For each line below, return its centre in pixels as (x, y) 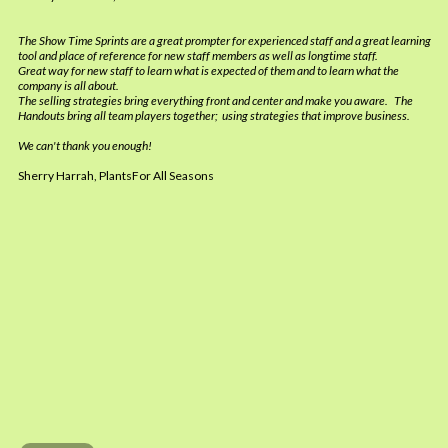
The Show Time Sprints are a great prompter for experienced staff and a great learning (224, 40)
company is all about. (68, 85)
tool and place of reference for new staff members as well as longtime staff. (198, 55)
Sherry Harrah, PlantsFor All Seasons (116, 175)
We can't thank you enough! (85, 145)
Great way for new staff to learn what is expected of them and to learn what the (208, 70)
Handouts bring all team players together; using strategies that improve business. (216, 115)
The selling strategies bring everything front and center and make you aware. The (215, 100)
